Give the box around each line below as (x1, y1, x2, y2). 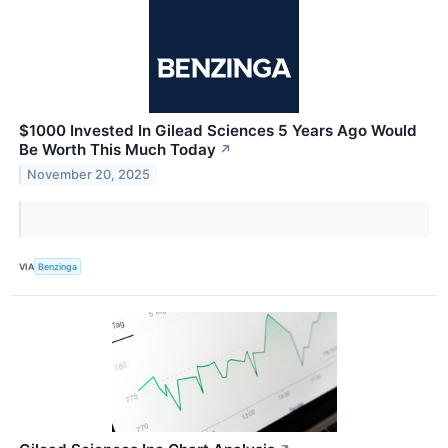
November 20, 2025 (27, 167, 151, 183)
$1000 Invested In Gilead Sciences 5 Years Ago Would (19, 121, 417, 141)
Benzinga (38, 260, 78, 272)
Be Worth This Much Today (19, 140, 216, 160)
